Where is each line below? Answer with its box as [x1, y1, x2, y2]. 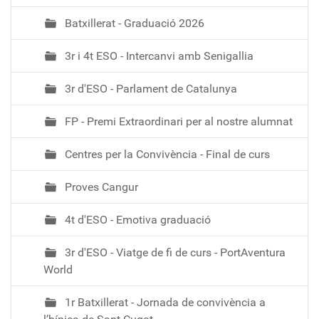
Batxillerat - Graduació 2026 [62, 16, 204, 30]
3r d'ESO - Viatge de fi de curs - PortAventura [62, 245, 286, 259]
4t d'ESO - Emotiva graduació [62, 212, 211, 226]
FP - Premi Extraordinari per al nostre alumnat [62, 114, 293, 128]
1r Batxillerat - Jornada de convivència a [62, 295, 266, 309]
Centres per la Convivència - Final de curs [62, 147, 270, 161]
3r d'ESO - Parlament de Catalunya [62, 81, 237, 95]
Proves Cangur [62, 179, 138, 194]
